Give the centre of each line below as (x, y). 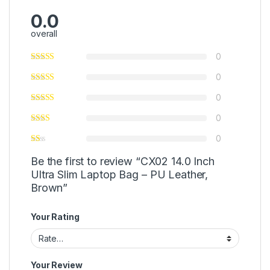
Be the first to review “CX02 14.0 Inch (123, 161)
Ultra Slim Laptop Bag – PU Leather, (120, 174)
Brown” (49, 187)
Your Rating (55, 216)
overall (44, 33)
